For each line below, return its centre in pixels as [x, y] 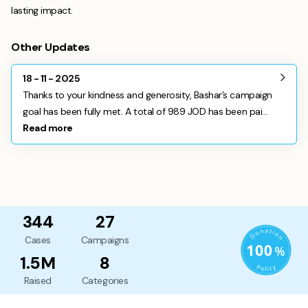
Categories [105, 281]
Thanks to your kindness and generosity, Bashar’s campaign [147, 95]
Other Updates [51, 47]
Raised [37, 281]
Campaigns [105, 240]
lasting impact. [42, 10]
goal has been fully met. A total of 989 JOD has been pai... [145, 111]
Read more [48, 128]
